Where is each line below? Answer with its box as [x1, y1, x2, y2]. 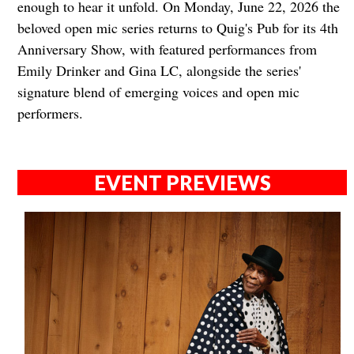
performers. [17, 104, 83, 123]
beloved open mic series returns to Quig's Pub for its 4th [17, 18, 338, 38]
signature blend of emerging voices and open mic [17, 82, 299, 102]
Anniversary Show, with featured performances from [17, 40, 317, 59]
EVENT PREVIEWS [93, 170, 271, 194]
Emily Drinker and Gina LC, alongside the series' [17, 61, 301, 81]
